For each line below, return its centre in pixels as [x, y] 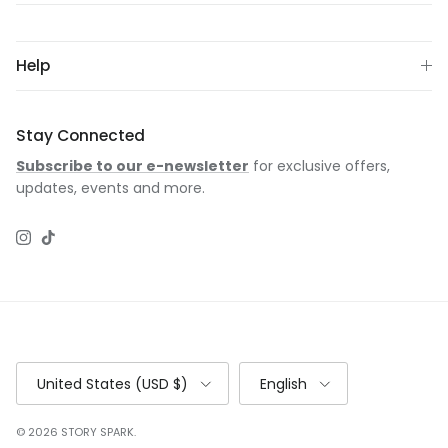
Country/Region [59, 368]
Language [267, 368]
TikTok [69, 243]
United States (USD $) [112, 383]
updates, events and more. [110, 188]
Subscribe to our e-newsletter [132, 166]
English [283, 383]
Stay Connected [80, 136]
